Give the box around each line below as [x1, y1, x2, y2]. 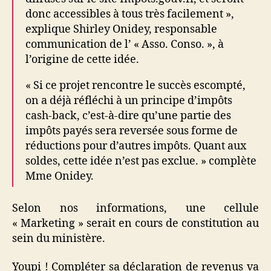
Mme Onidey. [25, 169, 94, 183]
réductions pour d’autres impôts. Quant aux [25, 139, 246, 153]
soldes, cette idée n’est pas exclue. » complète [25, 154, 256, 168]
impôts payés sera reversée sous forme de [25, 124, 238, 138]
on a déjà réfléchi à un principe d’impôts [25, 94, 232, 108]
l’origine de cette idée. [25, 53, 139, 67]
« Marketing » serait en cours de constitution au [12, 216, 259, 230]
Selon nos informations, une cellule [12, 201, 259, 215]
